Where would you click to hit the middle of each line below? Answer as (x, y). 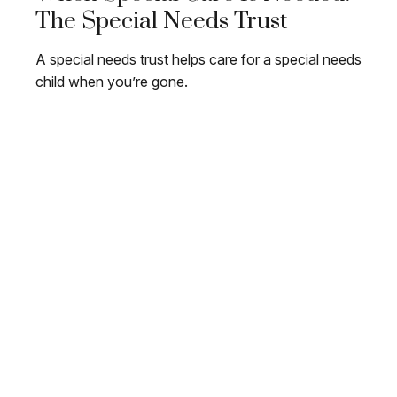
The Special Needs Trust (161, 22)
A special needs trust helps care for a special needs (198, 60)
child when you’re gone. (112, 82)
